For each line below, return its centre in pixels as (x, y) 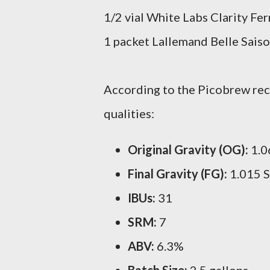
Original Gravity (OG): (188, 149)
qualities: (129, 113)
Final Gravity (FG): (177, 174)
